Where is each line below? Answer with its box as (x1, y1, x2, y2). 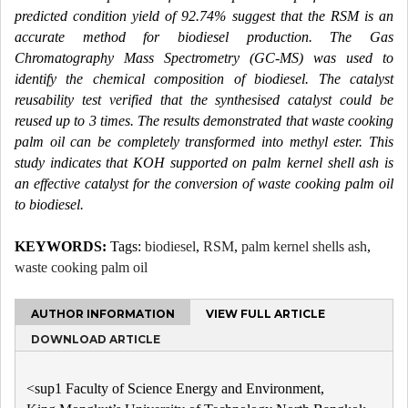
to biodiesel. (15, 197, 84, 212)
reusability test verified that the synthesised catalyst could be (15, 92, 393, 107)
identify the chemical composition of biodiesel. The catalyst (15, 71, 393, 87)
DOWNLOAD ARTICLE (31, 332, 160, 347)
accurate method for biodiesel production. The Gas (15, 29, 393, 45)
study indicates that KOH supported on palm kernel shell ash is (15, 155, 393, 170)
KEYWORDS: (15, 239, 110, 255)
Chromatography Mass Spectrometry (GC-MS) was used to (15, 50, 393, 66)
